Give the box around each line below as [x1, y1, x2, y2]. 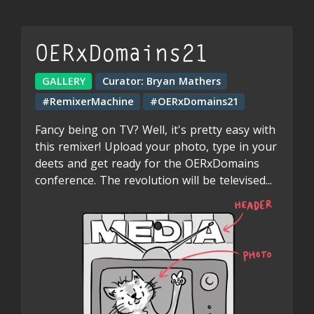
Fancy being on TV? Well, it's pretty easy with [35, 121, 275, 137]
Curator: [102, 74, 144, 88]
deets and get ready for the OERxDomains [35, 155, 259, 171]
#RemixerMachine [41, 94, 134, 108]
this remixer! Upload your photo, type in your [35, 138, 277, 154]
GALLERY [41, 74, 86, 88]
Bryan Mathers [146, 74, 221, 88]
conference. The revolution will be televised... [35, 172, 272, 188]
